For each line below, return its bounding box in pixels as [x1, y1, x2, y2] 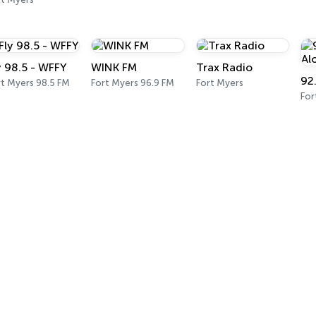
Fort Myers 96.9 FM [91, 78, 175, 88]
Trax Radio [195, 61, 253, 74]
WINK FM [91, 61, 138, 74]
